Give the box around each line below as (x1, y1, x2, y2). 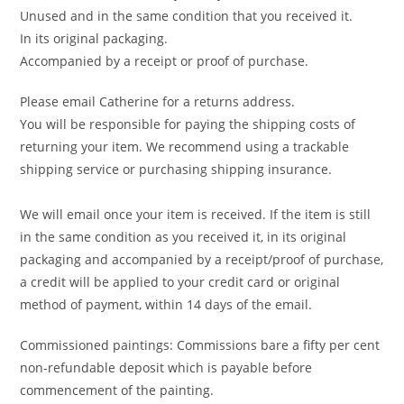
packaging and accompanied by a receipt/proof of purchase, (20, 250, 384, 268)
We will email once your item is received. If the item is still (20, 205, 372, 223)
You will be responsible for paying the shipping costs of (20, 115, 356, 133)
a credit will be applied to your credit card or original (20, 272, 341, 290)
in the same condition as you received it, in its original (20, 227, 347, 245)
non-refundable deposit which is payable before (20, 358, 313, 376)
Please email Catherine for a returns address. (20, 92, 296, 110)
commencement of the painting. (20, 381, 215, 399)
